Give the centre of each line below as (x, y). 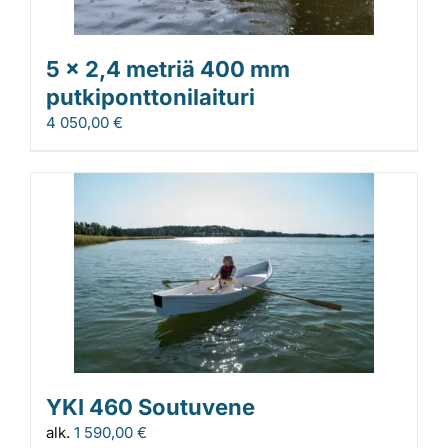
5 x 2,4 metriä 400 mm (168, 68)
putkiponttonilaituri (150, 96)
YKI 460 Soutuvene (150, 406)
